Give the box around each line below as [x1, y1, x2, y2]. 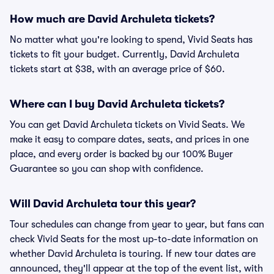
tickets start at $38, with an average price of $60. [10, 64, 225, 75]
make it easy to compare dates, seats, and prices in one [10, 134, 249, 145]
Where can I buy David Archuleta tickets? [10, 98, 224, 110]
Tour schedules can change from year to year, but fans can [10, 219, 264, 230]
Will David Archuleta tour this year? [10, 198, 196, 210]
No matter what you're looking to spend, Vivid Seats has [10, 34, 253, 45]
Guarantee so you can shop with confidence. [10, 163, 204, 174]
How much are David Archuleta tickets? [10, 13, 215, 25]
